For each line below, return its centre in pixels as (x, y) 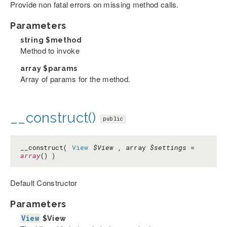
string (33, 40)
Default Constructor (44, 182)
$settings (168, 147)
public (113, 119)
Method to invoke (50, 50)
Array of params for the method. (75, 79)
